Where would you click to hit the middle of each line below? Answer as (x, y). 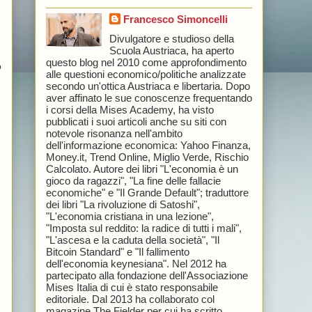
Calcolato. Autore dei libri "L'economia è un (142, 169)
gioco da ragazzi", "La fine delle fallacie (133, 180)
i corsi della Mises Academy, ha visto (130, 109)
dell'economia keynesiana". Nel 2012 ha (136, 263)
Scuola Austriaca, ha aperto (171, 50)
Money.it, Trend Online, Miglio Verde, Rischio (147, 157)
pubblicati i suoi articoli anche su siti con (136, 121)
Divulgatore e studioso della (171, 38)
